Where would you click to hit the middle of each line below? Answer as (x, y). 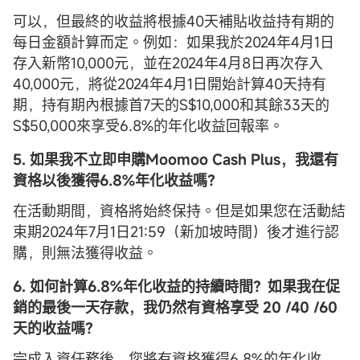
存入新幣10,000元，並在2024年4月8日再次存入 (168, 62)
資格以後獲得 (56, 180)
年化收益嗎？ (178, 180)
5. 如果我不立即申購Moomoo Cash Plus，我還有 (176, 159)
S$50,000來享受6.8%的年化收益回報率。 (148, 125)
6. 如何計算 (50, 286)
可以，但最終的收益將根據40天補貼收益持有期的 (174, 20)
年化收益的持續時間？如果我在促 (231, 286)
